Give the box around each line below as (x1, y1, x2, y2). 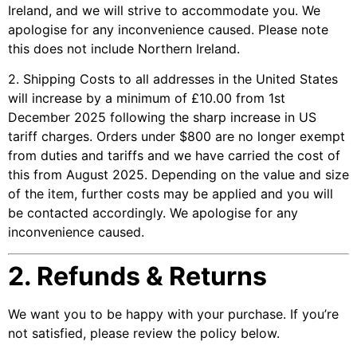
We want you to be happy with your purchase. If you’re (8, 305, 339, 322)
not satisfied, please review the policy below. (8, 324, 280, 341)
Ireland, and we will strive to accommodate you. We (8, 2, 320, 18)
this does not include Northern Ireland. (8, 40, 240, 57)
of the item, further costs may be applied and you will (8, 186, 333, 202)
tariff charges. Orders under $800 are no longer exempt (8, 128, 345, 145)
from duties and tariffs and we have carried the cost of (8, 147, 340, 164)
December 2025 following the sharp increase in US (8, 109, 316, 126)
